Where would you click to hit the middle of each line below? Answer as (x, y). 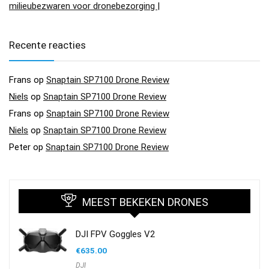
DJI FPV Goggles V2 (115, 234)
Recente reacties (47, 45)
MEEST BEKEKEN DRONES (145, 202)
